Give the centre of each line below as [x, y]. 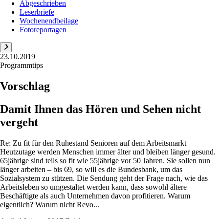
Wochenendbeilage [49, 21]
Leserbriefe [37, 12]
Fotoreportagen [43, 30]
